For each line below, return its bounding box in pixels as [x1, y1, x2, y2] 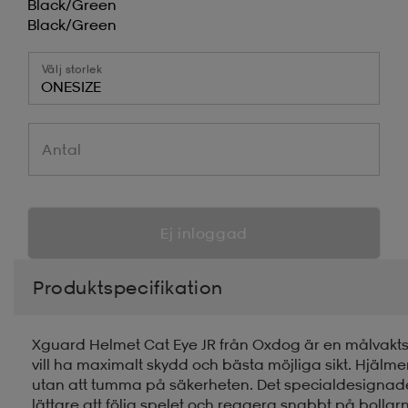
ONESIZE [41, 76, 101, 96]
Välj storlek [42, 61, 103, 76]
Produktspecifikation [33, 275, 223, 299]
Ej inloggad [160, 223, 248, 242]
